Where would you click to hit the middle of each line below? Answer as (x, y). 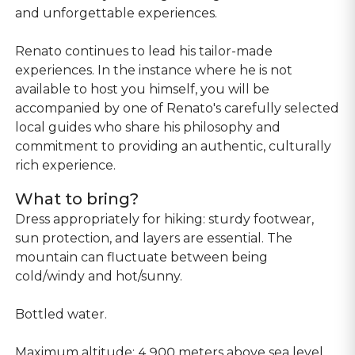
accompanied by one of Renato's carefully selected (177, 108)
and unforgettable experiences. (116, 13)
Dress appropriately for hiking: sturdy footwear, (165, 219)
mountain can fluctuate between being (142, 257)
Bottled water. (61, 314)
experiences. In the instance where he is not (154, 70)
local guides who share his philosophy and (148, 127)
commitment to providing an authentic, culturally (174, 146)
